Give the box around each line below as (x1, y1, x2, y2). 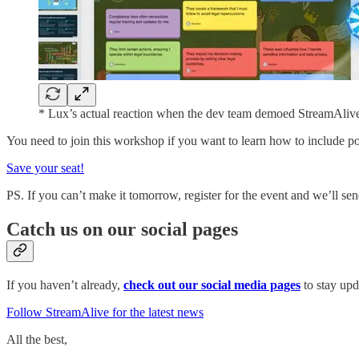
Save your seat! (6, 160, 84, 175)
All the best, (6, 332, 67, 346)
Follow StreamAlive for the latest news (6, 305, 204, 319)
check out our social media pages (123, 277, 301, 292)
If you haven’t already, (6, 277, 123, 292)
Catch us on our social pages (6, 218, 238, 240)
